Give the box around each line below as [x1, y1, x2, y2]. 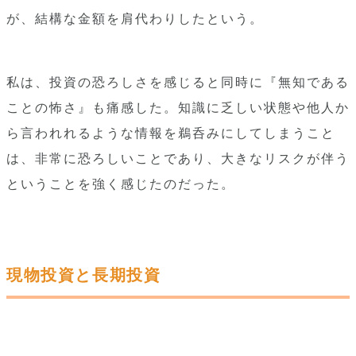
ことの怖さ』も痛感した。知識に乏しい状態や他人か [6, 101, 350, 114]
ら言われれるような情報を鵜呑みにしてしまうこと [6, 126, 335, 140]
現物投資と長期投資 [6, 266, 161, 284]
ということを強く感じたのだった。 [6, 177, 235, 191]
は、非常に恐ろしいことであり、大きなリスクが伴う [6, 152, 350, 165]
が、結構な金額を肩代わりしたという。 [6, 12, 264, 25]
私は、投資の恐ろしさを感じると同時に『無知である [6, 75, 350, 89]
